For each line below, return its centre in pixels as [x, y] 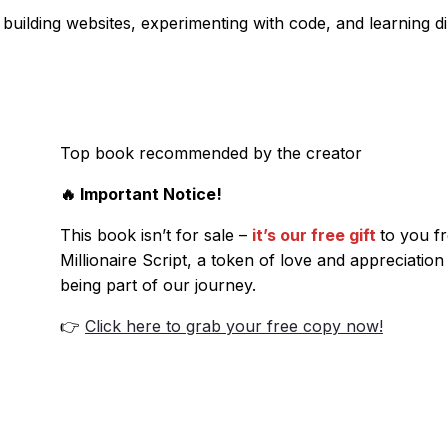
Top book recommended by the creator [211, 153]
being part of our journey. [158, 285]
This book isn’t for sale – [156, 235]
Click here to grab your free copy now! [234, 326]
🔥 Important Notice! [141, 194]
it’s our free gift [314, 235]
